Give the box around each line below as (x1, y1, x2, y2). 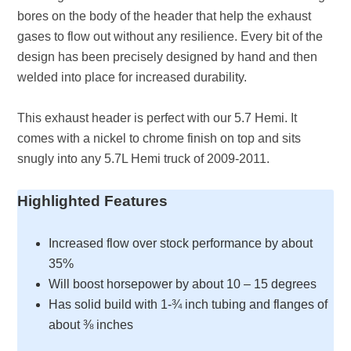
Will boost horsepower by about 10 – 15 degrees (49, 277, 317, 291)
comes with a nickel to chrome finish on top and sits (17, 132, 302, 145)
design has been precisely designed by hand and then (17, 50, 318, 63)
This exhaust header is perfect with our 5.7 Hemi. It (17, 111, 298, 125)
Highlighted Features (17, 193, 168, 209)
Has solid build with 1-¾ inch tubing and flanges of (49, 298, 328, 311)
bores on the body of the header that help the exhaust (17, 9, 312, 23)
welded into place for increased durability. (17, 71, 248, 84)
